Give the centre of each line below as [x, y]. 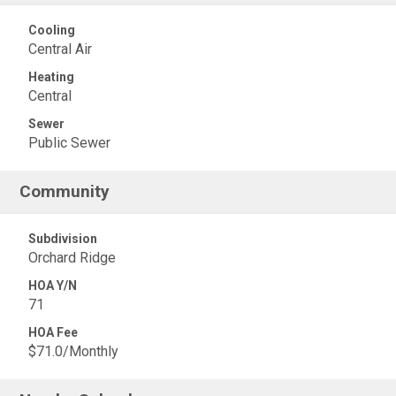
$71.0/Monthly [73, 351]
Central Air [60, 49]
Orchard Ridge [72, 258]
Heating [51, 77]
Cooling [52, 30]
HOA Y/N [53, 286]
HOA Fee [53, 332]
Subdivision [63, 239]
